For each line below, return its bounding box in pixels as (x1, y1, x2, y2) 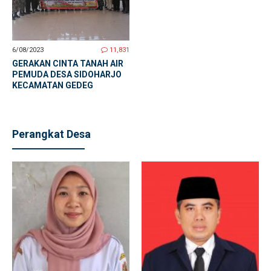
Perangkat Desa (12, 128, 91, 140)
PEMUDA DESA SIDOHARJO (12, 69, 122, 79)
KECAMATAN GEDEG (12, 80, 93, 90)
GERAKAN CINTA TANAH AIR (12, 58, 123, 68)
